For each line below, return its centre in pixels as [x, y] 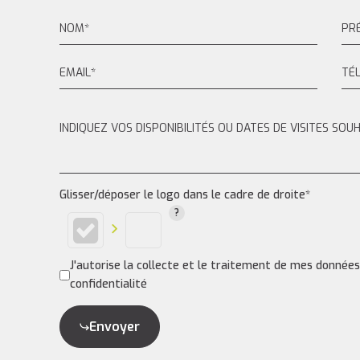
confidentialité [108, 284]
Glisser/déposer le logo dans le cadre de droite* [184, 195]
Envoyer [114, 327]
